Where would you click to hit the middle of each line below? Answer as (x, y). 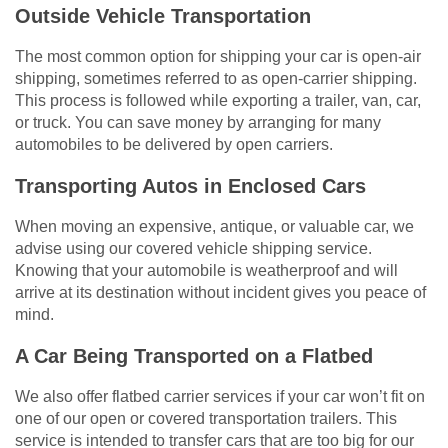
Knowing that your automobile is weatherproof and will (206, 271)
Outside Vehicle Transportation (163, 16)
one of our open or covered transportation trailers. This (206, 419)
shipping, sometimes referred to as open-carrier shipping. (216, 79)
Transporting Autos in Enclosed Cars (190, 186)
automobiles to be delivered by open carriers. (174, 145)
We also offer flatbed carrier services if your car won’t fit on (220, 397)
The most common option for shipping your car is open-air (218, 57)
